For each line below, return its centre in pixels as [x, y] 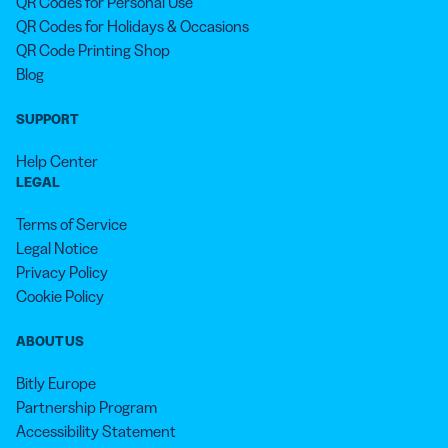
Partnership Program [86, 407]
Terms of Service [71, 224]
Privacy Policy [62, 272]
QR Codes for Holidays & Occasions [132, 26]
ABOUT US [50, 341]
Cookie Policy [60, 296]
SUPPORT [47, 119]
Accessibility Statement [96, 431]
